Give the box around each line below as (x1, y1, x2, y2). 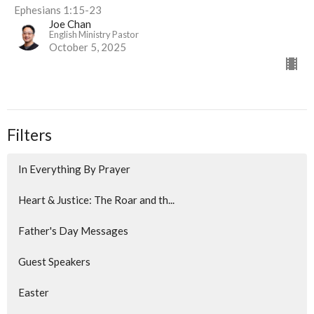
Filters (7, 125, 52, 144)
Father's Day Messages (18, 224, 128, 237)
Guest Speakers (18, 255, 90, 268)
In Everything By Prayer (18, 163, 130, 175)
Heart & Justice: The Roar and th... (18, 193, 175, 206)
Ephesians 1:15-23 (14, 3, 102, 16)
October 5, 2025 (49, 40, 126, 53)
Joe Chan (49, 17, 91, 30)
